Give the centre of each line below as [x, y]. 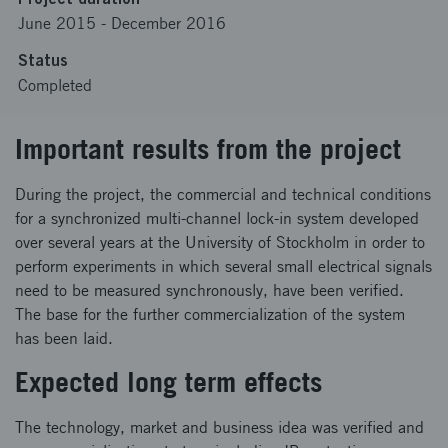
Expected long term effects [168, 381]
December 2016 [168, 23]
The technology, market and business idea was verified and [219, 427]
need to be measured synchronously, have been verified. [209, 290]
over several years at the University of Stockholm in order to [220, 242]
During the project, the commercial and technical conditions [223, 194]
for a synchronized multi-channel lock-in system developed [217, 218]
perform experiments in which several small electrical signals [223, 266]
